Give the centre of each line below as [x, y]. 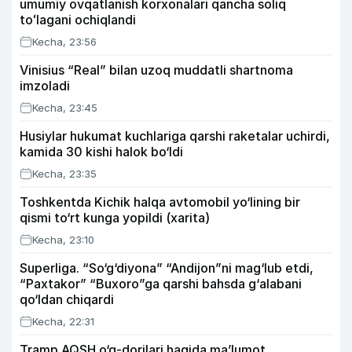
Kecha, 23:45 [65, 108]
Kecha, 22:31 [63, 321]
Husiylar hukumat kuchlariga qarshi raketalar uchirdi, [175, 136]
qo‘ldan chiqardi [67, 299]
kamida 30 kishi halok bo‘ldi [101, 152]
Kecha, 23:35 [64, 174]
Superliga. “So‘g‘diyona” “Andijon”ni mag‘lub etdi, [167, 268]
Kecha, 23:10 [63, 240]
